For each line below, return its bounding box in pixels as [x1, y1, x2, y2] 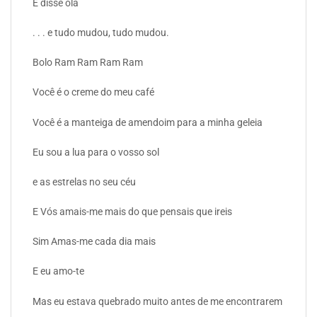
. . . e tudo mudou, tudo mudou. [33, 26, 169, 38]
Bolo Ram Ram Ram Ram [33, 57, 143, 69]
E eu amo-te [33, 265, 84, 277]
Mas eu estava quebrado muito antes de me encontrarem [33, 295, 282, 307]
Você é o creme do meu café [33, 86, 154, 98]
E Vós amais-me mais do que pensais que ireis [33, 206, 232, 218]
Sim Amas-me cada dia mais [33, 236, 156, 248]
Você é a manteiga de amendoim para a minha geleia [33, 116, 263, 128]
